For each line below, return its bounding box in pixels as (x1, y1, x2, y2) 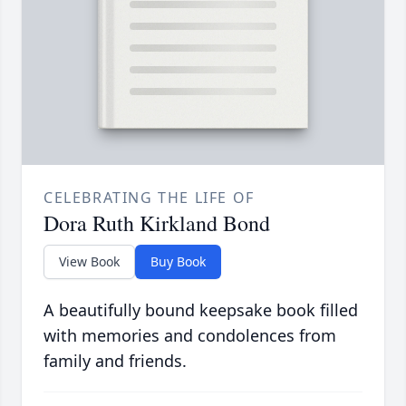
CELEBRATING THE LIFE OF (43, 188, 255, 208)
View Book (59, 253, 120, 271)
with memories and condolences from (43, 324, 336, 347)
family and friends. (43, 350, 187, 372)
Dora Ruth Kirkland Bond (43, 208, 270, 238)
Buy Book (150, 253, 206, 271)
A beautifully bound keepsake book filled (43, 299, 358, 322)
